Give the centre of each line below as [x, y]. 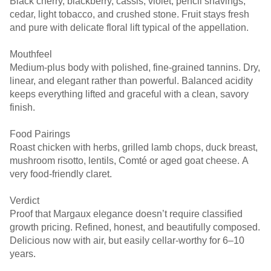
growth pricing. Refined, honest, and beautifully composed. [135, 227]
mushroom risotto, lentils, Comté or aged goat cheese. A [129, 161]
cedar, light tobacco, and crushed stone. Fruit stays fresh [129, 14]
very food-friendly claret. [61, 174]
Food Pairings [40, 134]
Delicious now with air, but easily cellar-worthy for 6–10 [127, 240]
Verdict [24, 201]
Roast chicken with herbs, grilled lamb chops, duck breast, [134, 147]
